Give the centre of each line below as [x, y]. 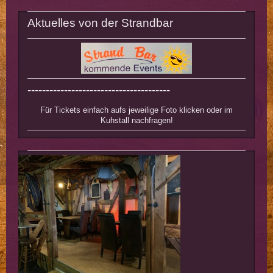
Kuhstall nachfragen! [136, 121]
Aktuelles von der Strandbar [100, 23]
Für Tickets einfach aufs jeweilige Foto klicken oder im [136, 110]
